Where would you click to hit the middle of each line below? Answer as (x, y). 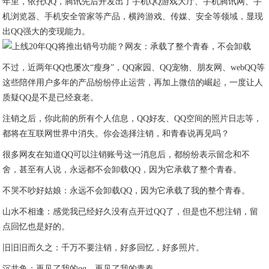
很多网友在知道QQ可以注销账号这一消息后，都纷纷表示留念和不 (126, 155)
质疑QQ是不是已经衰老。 (51, 98)
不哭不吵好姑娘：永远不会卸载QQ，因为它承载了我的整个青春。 (126, 191)
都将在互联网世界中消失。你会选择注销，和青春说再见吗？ (116, 134)
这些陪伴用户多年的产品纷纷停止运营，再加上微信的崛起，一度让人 (133, 83)
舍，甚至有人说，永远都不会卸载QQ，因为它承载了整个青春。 (122, 170)
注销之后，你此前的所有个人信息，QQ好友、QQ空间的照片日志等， (132, 119)
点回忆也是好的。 (36, 227)
